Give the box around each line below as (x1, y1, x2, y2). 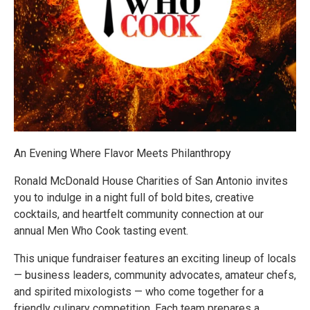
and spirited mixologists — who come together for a (14, 285, 264, 298)
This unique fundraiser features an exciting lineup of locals (14, 252, 296, 265)
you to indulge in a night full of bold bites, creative (14, 191, 254, 204)
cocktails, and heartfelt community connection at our (14, 208, 264, 221)
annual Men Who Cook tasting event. (14, 224, 188, 237)
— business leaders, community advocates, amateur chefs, (14, 268, 296, 282)
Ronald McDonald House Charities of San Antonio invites (14, 174, 288, 188)
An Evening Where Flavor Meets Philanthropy (14, 147, 231, 160)
